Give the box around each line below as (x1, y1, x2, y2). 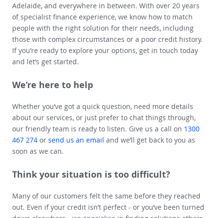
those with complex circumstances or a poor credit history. (12, 34, 203, 44)
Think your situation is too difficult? (12, 168, 170, 181)
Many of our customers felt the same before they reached (12, 191, 200, 200)
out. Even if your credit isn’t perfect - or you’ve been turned (12, 202, 204, 212)
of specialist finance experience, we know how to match (12, 12, 193, 21)
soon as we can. (12, 146, 64, 156)
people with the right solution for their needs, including (12, 23, 194, 33)
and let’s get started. (12, 56, 79, 66)
